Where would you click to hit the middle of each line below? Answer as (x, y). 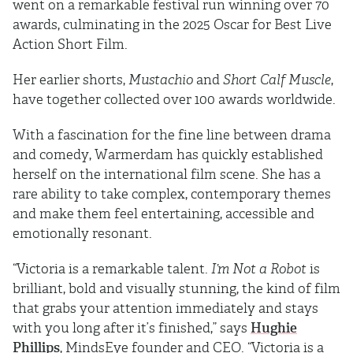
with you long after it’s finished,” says (132, 328)
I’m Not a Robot (260, 269)
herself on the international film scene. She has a (167, 175)
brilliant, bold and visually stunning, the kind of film (176, 289)
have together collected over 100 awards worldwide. (176, 100)
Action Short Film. (72, 45)
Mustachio (161, 80)
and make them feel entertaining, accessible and (163, 214)
